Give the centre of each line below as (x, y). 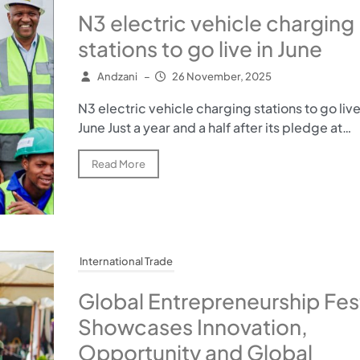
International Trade (126, 262)
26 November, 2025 (222, 76)
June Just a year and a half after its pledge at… (214, 127)
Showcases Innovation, (192, 327)
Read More (118, 164)
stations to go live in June (200, 48)
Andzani (117, 76)
